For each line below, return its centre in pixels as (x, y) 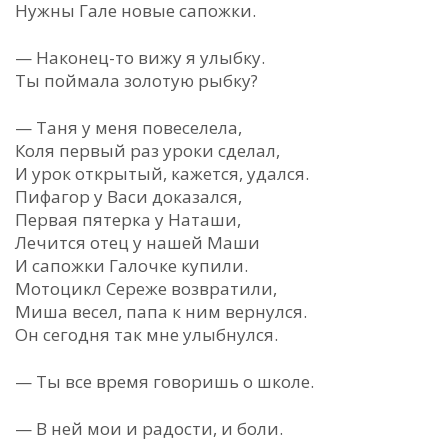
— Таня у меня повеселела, (128, 127)
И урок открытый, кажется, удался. (162, 173)
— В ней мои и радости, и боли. (149, 428)
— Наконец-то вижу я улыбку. (140, 57)
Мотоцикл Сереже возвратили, (146, 288)
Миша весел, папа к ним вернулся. (161, 311)
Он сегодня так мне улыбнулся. (146, 334)
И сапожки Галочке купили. (131, 265)
